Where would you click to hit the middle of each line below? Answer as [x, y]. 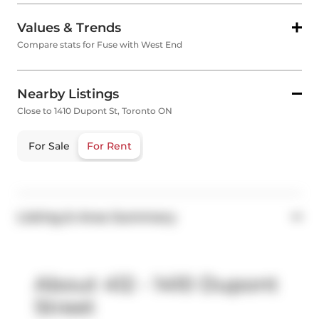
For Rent [109, 146]
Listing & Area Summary [96, 218]
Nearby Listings [68, 94]
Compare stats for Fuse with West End [100, 45]
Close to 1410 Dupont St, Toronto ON [95, 111]
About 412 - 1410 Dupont [156, 284]
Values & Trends [69, 28]
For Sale [49, 146]
